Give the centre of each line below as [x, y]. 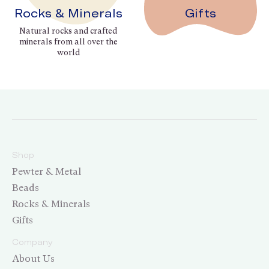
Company [32, 242]
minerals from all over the [68, 41]
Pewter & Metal [47, 172]
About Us [33, 259]
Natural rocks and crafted [68, 31]
